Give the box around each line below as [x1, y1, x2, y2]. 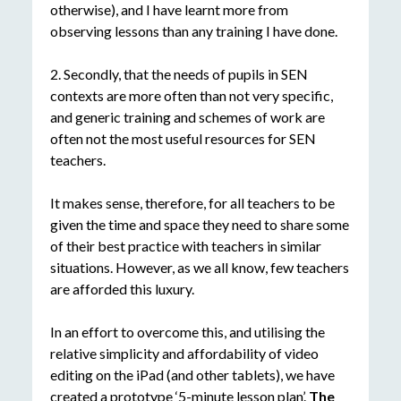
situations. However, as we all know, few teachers [49, 259, 349, 277]
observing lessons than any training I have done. [49, 22, 337, 40]
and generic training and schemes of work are [49, 108, 325, 126]
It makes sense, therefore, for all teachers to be [49, 194, 335, 212]
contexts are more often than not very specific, [49, 87, 333, 105]
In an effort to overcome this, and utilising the [49, 323, 325, 341]
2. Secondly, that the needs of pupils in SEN [49, 65, 308, 83]
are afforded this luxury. [49, 280, 194, 298]
